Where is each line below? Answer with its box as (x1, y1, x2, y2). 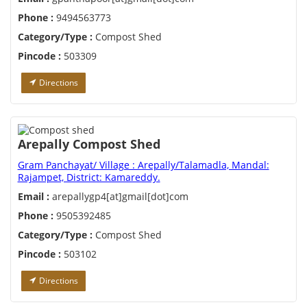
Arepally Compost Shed (17, 136, 160, 153)
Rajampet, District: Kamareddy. (17, 171, 160, 184)
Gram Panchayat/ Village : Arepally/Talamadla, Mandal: (17, 158, 269, 172)
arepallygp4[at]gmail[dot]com (49, 190, 188, 204)
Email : (17, 190, 49, 204)
